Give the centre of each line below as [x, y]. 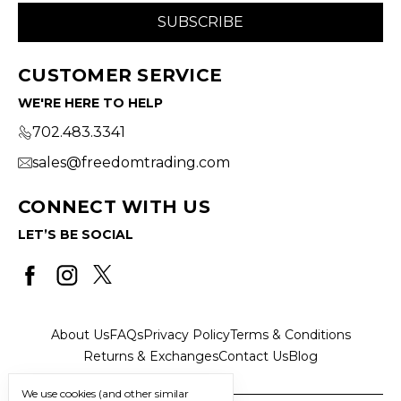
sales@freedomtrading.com [131, 162]
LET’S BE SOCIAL [76, 234]
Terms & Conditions [290, 334]
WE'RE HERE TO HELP [90, 102]
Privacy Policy [186, 334]
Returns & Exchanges [151, 356]
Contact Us [253, 356]
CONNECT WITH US [114, 206]
